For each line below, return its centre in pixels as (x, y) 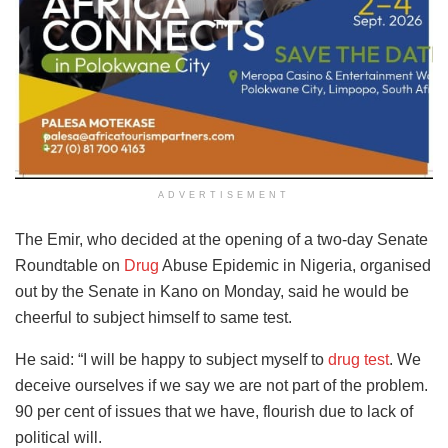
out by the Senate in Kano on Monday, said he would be (212, 292)
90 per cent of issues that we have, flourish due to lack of (214, 412)
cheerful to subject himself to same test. (153, 318)
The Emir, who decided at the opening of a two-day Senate (221, 240)
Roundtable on (69, 266)
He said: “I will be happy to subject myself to (171, 360)
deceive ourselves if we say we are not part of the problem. (221, 386)
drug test (358, 360)
